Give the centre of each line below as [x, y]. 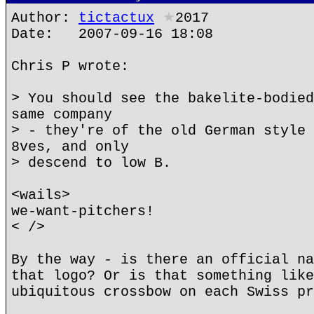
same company [62, 115]
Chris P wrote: [70, 66]
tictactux [116, 18]
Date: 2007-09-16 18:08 [112, 34]
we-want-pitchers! [83, 211]
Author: [45, 18]
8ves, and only [70, 147]
